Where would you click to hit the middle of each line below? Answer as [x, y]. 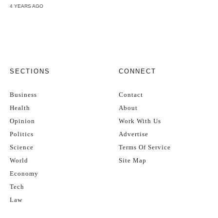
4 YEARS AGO [27, 6]
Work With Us [140, 121]
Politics [22, 134]
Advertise [134, 134]
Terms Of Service [145, 147]
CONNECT [137, 71]
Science [22, 147]
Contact [131, 95]
